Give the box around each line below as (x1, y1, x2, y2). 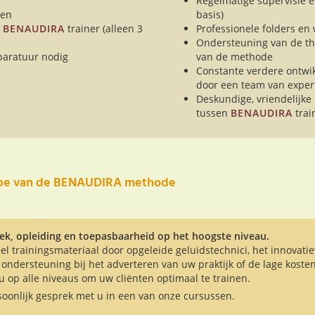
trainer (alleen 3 (65, 22, 143, 36)
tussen (196, 106, 231, 120)
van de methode (196, 50, 273, 64)
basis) (196, 8, 224, 22)
